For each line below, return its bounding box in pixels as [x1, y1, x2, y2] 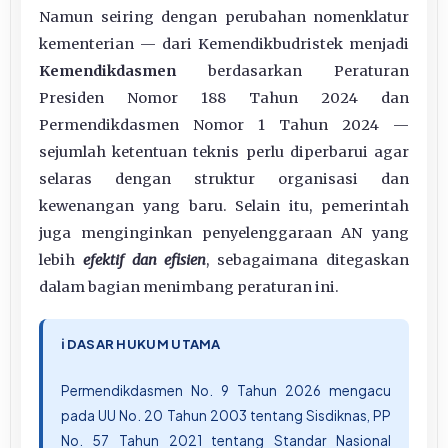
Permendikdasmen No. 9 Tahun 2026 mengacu [61, 381, 391, 399]
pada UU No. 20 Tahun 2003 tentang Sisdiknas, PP [61, 406, 391, 424]
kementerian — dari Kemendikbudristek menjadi [39, 34, 409, 53]
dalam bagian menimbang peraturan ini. [39, 277, 339, 296]
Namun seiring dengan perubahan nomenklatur [39, 7, 409, 26]
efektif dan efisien [82, 250, 207, 269]
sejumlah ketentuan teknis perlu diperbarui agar [39, 142, 409, 161]
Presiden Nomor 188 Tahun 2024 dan [39, 88, 409, 107]
